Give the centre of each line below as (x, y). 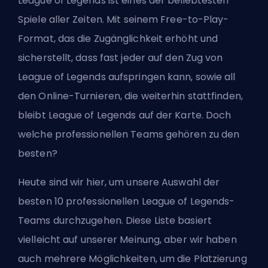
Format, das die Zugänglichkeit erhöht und (118, 39)
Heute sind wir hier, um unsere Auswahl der (119, 182)
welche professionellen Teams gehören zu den (129, 135)
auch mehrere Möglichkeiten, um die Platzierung (133, 259)
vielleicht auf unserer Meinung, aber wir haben (127, 240)
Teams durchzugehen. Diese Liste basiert (115, 221)
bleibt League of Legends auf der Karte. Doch (125, 115)
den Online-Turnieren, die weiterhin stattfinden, (130, 96)
